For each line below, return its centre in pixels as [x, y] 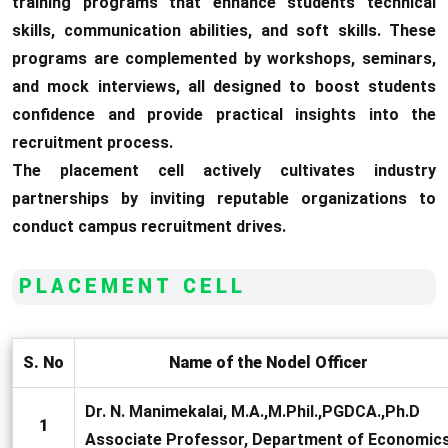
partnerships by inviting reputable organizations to [224, 198]
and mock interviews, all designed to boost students [224, 86]
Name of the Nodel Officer [268, 362]
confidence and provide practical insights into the [224, 114]
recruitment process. [92, 142]
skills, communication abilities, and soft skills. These [224, 30]
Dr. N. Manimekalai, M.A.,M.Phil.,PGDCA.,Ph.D [252, 411]
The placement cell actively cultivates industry [224, 170]
